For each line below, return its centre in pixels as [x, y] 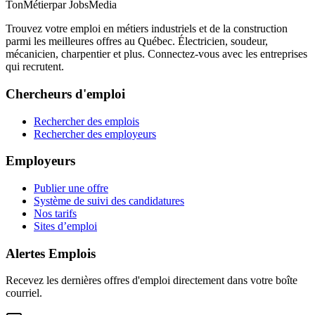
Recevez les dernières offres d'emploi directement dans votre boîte [152, 281]
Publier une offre [71, 188]
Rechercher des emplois [86, 121]
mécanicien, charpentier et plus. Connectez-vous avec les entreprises [156, 54]
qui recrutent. [35, 67]
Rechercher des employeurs [95, 134]
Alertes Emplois [51, 253]
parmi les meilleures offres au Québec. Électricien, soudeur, [137, 41]
